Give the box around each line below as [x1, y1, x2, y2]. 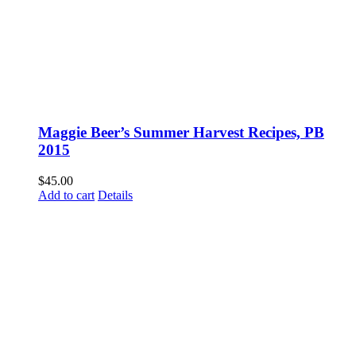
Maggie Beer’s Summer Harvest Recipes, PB [38, 124, 324, 141]
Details [98, 188, 133, 202]
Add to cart [38, 188, 95, 202]
